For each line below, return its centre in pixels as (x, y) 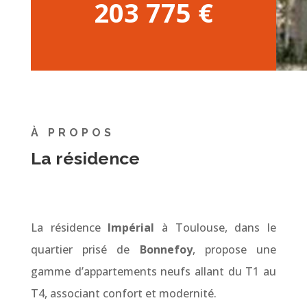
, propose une (234, 249)
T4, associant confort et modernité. (123, 293)
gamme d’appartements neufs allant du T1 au (153, 271)
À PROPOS (72, 132)
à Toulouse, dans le (216, 227)
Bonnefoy (166, 249)
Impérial (131, 227)
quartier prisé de (85, 249)
